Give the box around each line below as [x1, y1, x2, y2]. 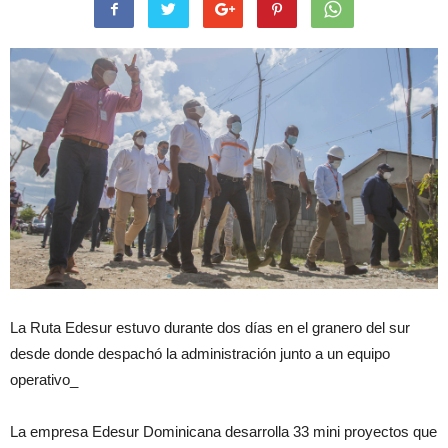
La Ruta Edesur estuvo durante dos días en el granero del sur [10, 318, 410, 336]
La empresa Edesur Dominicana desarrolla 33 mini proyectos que [10, 422, 437, 440]
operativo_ [10, 370, 78, 388]
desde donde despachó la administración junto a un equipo [10, 344, 390, 362]
